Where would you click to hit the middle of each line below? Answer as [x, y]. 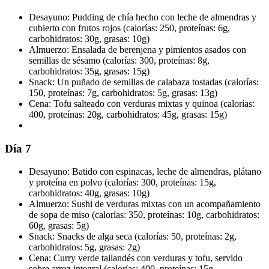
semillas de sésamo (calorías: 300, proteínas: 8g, [119, 61]
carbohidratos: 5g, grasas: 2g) [84, 247]
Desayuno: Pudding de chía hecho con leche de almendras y [143, 17]
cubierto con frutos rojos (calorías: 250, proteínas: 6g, [129, 28]
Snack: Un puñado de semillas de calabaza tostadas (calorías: [144, 82]
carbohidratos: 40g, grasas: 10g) [89, 193]
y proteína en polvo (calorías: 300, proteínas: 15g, [122, 183]
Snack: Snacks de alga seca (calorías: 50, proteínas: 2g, [133, 237]
